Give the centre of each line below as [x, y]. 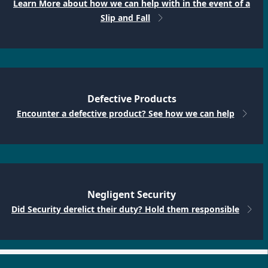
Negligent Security [132, 195]
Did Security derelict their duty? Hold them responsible [125, 209]
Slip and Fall [125, 18]
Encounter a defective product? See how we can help [125, 114]
